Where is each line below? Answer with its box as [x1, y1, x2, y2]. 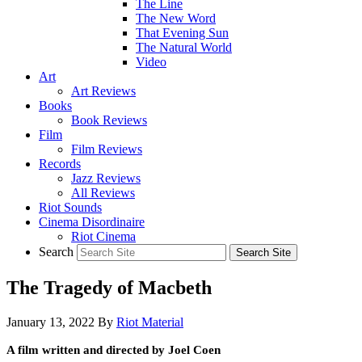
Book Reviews [71, 113, 147, 127]
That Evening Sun [136, 26, 229, 40]
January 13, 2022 [6, 314, 95, 329]
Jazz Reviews [71, 171, 141, 185]
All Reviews [71, 186, 135, 200]
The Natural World [136, 40, 232, 54]
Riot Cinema [71, 229, 136, 243]
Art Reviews [71, 84, 136, 98]
